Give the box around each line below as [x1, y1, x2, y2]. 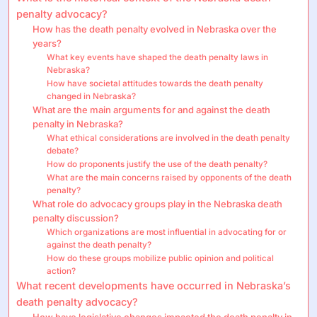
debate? [47, 145, 79, 156]
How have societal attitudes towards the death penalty [47, 78, 264, 88]
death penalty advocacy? [16, 295, 138, 308]
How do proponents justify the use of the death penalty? [47, 158, 268, 169]
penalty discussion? [32, 212, 119, 224]
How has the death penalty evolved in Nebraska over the [32, 23, 277, 35]
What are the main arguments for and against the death [32, 103, 270, 115]
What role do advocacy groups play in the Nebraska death [32, 197, 282, 209]
